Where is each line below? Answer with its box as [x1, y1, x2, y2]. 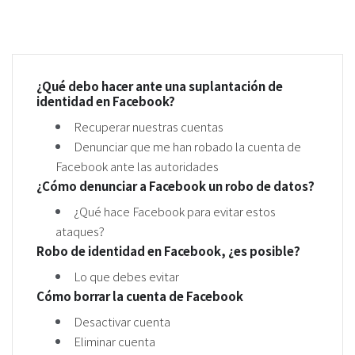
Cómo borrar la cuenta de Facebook [36, 288, 243, 304]
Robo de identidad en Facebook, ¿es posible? [36, 242, 300, 259]
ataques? [55, 223, 105, 239]
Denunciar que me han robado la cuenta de [74, 138, 301, 155]
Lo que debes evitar [74, 268, 179, 284]
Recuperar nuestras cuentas [74, 118, 223, 135]
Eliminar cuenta [74, 333, 155, 349]
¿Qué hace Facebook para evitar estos [74, 203, 276, 219]
